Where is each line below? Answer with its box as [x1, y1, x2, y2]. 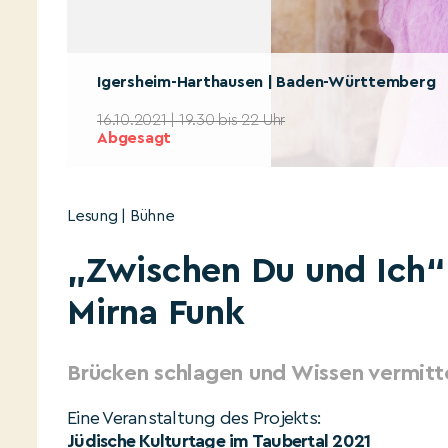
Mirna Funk [67, 295, 245, 331]
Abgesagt [97, 130, 172, 146]
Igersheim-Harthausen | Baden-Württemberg [97, 74, 436, 90]
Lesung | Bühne [67, 208, 175, 224]
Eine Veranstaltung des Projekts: [67, 409, 321, 427]
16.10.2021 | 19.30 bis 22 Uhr [97, 112, 286, 128]
